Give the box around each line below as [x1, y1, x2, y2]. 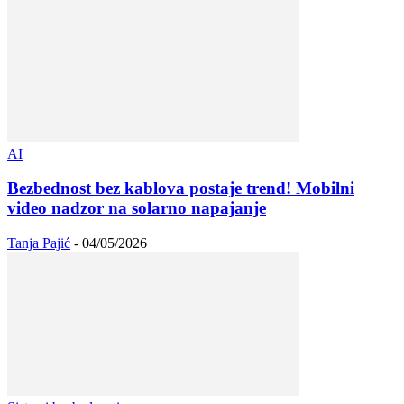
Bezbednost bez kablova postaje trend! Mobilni [7, 179, 354, 198]
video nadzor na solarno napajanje [7, 198, 266, 218]
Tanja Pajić [7, 235, 70, 252]
